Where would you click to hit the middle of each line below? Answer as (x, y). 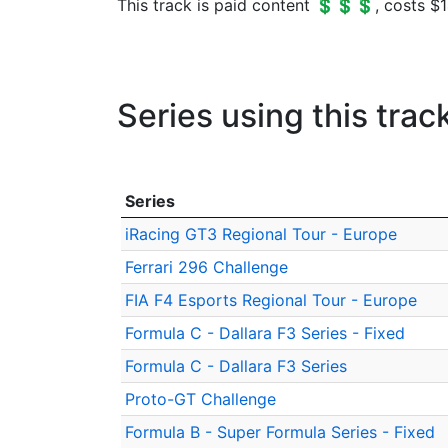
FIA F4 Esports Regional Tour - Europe (271, 300)
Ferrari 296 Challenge (206, 267)
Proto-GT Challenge (200, 399)
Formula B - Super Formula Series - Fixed (280, 432)
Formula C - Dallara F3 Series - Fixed (265, 333)
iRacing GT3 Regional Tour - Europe (261, 234)
